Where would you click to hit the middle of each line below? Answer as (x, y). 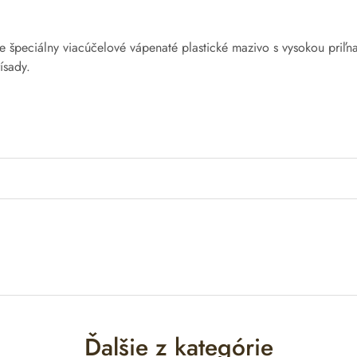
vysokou (303, 47)
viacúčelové (94, 47)
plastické (205, 47)
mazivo (251, 47)
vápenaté (154, 47)
